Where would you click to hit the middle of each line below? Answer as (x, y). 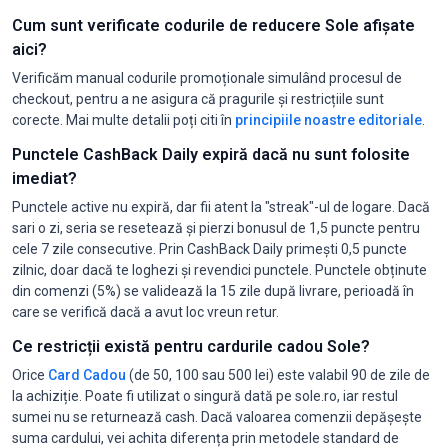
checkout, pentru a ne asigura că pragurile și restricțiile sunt (198, 98)
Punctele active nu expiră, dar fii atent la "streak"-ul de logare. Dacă (221, 206)
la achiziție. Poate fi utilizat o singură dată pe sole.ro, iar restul (205, 395)
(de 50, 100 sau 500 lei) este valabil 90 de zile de (278, 374)
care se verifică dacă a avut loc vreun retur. (145, 311)
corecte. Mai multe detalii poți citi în (123, 119)
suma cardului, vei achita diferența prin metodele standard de (205, 437)
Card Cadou (87, 374)
